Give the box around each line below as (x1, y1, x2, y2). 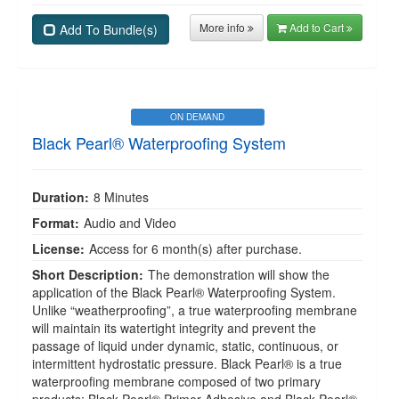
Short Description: (32, 265, 143, 283)
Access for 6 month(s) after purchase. (89, 240, 302, 257)
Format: (32, 214, 79, 232)
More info (199, 20, 248, 35)
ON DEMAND (170, 110, 224, 123)
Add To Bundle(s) (60, 20, 158, 38)
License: (32, 240, 85, 257)
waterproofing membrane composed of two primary (32, 372, 321, 390)
